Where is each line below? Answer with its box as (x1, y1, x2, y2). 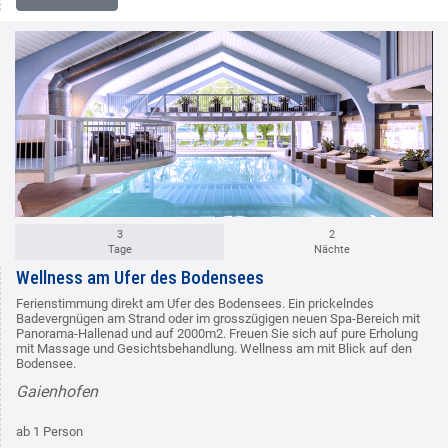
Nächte (313, 243, 350, 257)
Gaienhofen (16, 382, 98, 402)
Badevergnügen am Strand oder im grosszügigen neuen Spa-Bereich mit (16, 311, 420, 327)
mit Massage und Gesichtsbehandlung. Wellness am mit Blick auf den (16, 341, 412, 357)
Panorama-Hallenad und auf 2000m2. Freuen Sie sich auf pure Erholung (16, 326, 418, 342)
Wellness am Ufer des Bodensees (16, 267, 264, 289)
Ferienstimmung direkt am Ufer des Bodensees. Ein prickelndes (16, 296, 374, 312)
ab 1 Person (16, 424, 83, 440)
